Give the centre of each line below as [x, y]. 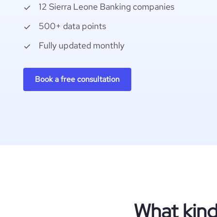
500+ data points [72, 26]
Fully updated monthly [82, 45]
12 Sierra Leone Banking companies [107, 7]
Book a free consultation [77, 79]
